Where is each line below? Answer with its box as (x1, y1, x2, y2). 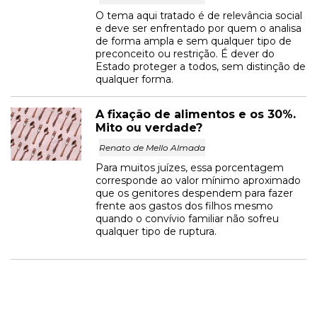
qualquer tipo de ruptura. (96, 225, 217, 238)
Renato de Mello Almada (99, 142, 205, 153)
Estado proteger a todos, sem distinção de (96, 60, 306, 73)
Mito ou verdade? (96, 121, 202, 134)
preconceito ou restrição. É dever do (96, 47, 275, 60)
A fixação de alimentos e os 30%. (96, 108, 296, 121)
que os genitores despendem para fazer (96, 187, 293, 200)
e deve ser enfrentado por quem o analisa (96, 22, 301, 35)
